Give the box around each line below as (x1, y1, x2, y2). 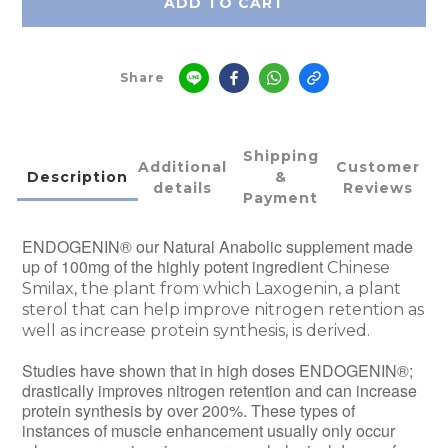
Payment (243, 189, 318, 207)
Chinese (327, 258, 390, 277)
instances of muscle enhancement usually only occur (22, 419, 395, 442)
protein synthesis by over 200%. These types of (22, 399, 355, 422)
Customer (335, 157, 420, 176)
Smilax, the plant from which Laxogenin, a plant (22, 279, 401, 298)
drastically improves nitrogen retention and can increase (22, 379, 417, 402)
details (153, 178, 212, 197)
